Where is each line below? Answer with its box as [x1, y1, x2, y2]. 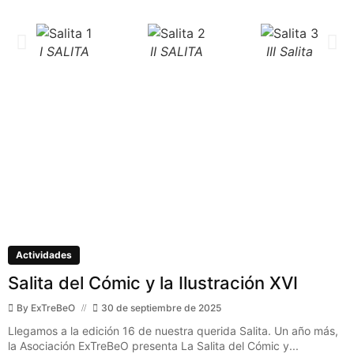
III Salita [266, 43, 314, 60]
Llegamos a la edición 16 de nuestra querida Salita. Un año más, [8, 324, 338, 338]
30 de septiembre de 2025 [101, 302, 221, 314]
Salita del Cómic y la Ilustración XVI [8, 273, 298, 294]
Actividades [16, 249, 72, 262]
